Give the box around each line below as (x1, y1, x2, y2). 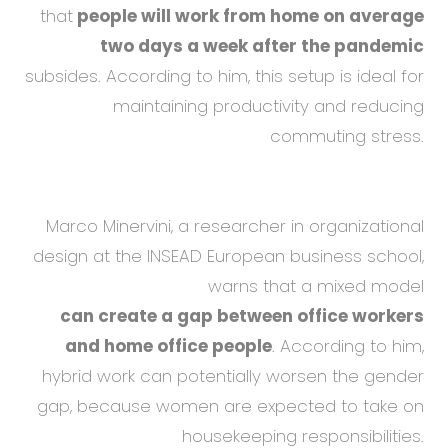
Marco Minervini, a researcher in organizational (46, 213, 424, 238)
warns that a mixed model (208, 273, 424, 298)
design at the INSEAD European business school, (33, 243, 424, 268)
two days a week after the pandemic (100, 33, 424, 58)
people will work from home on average (73, 3, 424, 28)
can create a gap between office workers (60, 303, 424, 328)
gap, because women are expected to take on (37, 393, 424, 418)
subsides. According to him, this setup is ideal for (25, 63, 424, 88)
